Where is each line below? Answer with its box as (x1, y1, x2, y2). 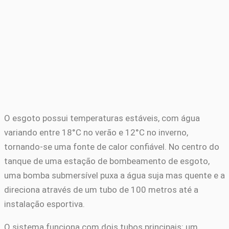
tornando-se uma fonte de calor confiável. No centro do (4, 141, 219, 152)
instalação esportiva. (4, 198, 85, 209)
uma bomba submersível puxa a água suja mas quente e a (4, 170, 225, 180)
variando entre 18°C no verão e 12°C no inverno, (4, 127, 188, 138)
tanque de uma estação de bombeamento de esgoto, (4, 155, 210, 166)
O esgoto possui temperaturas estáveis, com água (4, 112, 200, 123)
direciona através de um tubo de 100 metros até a (4, 184, 198, 195)
